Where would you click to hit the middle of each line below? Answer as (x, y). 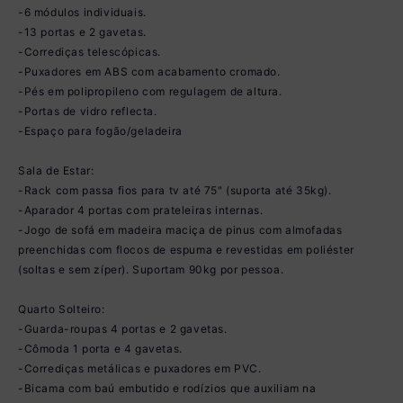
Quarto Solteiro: (62, 309)
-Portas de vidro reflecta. (88, 111)
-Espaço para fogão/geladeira (100, 130)
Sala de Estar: (56, 170)
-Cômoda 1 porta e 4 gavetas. (100, 348)
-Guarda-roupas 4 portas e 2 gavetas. (123, 328)
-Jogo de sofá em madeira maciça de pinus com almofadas (180, 229)
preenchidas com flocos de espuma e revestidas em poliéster (186, 249)
